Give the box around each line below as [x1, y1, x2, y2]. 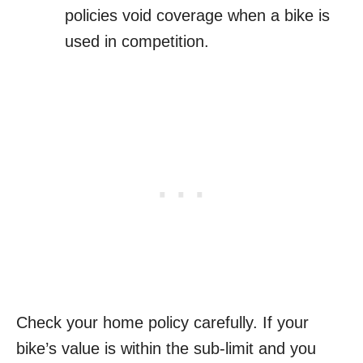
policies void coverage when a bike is [65, 6, 330, 25]
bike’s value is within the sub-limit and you [16, 340, 316, 358]
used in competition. [65, 32, 209, 51]
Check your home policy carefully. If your [16, 314, 309, 332]
